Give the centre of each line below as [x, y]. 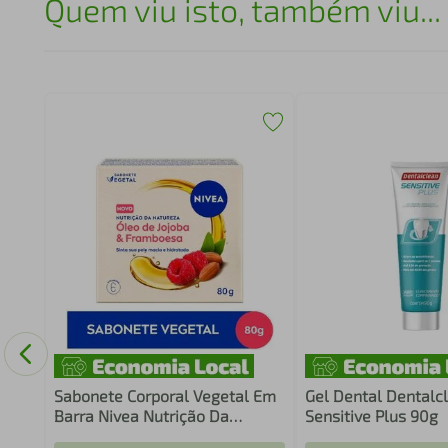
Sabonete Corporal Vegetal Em [164, 395]
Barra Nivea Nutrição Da [141, 415]
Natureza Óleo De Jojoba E [149, 435]
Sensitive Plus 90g [372, 415]
